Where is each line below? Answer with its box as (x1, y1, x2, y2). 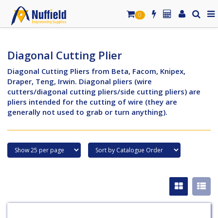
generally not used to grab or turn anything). (7, 107, 167, 117)
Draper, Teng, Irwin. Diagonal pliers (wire (7, 76, 152, 86)
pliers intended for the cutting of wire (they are (7, 96, 177, 107)
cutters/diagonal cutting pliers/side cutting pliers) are (7, 86, 200, 96)
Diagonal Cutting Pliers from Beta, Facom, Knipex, (7, 66, 185, 76)
